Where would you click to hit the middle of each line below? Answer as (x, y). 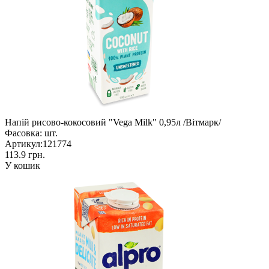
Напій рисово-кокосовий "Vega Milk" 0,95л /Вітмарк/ (113, 122)
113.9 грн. (25, 154)
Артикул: (24, 144)
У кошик (23, 165)
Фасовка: (23, 133)
